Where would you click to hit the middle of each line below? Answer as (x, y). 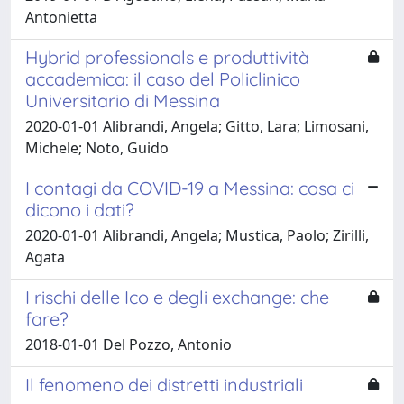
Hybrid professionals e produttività (167, 57)
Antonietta (61, 17)
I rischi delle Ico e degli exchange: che (177, 297)
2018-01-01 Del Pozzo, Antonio (129, 344)
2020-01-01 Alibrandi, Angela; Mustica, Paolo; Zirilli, (197, 235)
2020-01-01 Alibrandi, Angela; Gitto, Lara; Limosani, (197, 126)
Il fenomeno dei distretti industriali (164, 384)
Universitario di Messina (123, 100)
